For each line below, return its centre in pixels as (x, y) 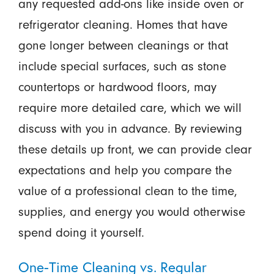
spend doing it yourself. (81, 233)
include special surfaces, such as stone (122, 67)
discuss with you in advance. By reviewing (130, 129)
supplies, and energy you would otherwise (131, 212)
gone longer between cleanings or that (123, 46)
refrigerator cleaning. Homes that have (123, 25)
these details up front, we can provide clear (135, 150)
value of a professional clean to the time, (128, 191)
